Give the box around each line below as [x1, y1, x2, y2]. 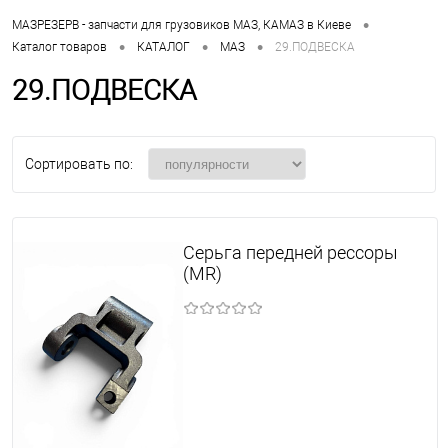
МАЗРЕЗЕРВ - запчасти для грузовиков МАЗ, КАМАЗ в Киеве [12, 18, 351, 33]
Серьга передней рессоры [182, 241, 398, 263]
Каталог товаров [12, 39, 107, 54]
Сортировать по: [25, 155, 133, 172]
